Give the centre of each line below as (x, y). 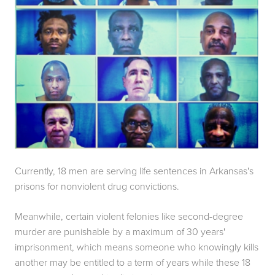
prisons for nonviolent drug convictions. (97, 186)
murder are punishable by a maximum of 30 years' (120, 232)
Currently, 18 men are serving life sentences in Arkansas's (134, 171)
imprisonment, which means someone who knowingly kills (137, 247)
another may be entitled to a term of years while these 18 (133, 262)
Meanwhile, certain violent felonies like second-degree (129, 216)
